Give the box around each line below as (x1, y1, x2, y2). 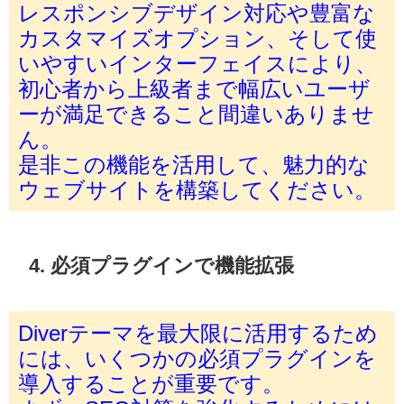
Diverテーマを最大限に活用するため (18, 321, 378, 344)
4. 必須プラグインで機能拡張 (29, 255, 295, 276)
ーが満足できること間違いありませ (18, 102, 374, 124)
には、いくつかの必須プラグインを (18, 346, 376, 369)
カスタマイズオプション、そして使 (18, 26, 377, 49)
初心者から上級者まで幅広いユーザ (18, 77, 371, 99)
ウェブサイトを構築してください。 (18, 178, 376, 200)
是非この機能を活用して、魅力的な (18, 152, 370, 175)
